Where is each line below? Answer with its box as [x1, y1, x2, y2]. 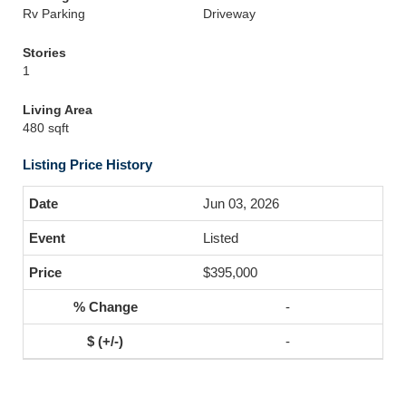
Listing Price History [23, 157, 152, 172]
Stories [23, 45, 66, 60]
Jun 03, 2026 [203, 196, 279, 211]
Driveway [203, 6, 256, 21]
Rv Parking [23, 6, 85, 21]
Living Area [23, 102, 92, 117]
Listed [203, 230, 238, 246]
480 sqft [23, 121, 69, 135]
